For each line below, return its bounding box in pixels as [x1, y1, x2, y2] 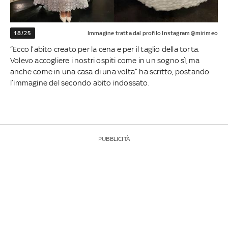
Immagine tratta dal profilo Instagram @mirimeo [87, 29, 218, 37]
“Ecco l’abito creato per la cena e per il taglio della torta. [10, 44, 200, 53]
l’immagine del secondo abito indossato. [10, 78, 150, 87]
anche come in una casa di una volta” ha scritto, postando [10, 67, 210, 76]
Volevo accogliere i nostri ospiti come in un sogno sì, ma [10, 55, 200, 65]
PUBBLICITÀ [98, 135, 130, 142]
